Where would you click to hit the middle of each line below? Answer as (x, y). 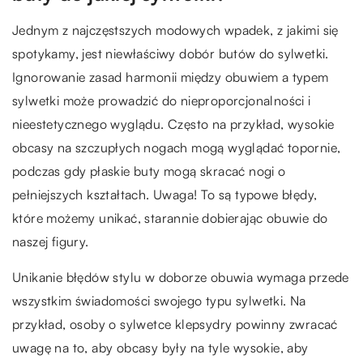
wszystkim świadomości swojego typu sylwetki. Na (159, 301)
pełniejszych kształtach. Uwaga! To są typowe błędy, (165, 194)
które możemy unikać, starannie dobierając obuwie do (170, 218)
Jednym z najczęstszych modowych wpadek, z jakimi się (175, 30)
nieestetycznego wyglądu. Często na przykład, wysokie (173, 124)
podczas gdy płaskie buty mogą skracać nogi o (149, 171)
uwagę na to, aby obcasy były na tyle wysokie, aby (160, 348)
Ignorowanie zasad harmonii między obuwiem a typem (171, 77)
